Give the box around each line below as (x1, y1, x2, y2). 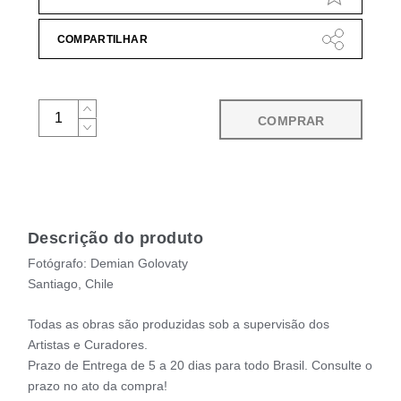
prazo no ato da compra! (27, 379, 167, 394)
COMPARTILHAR (56, 33, 148, 47)
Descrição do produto (27, 228, 204, 247)
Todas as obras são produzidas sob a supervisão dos (27, 317, 329, 332)
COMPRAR (257, 114, 325, 129)
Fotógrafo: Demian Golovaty (27, 255, 188, 270)
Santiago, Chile (27, 276, 114, 291)
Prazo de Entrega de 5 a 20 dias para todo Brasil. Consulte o (27, 358, 372, 373)
